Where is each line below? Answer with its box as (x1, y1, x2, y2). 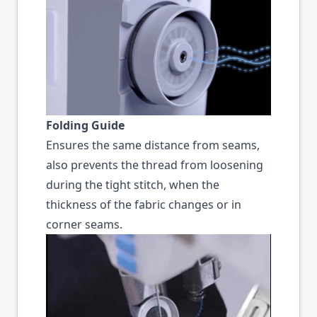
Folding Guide (46, 117, 125, 134)
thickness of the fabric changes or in (46, 197, 241, 213)
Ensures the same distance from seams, (46, 137, 260, 154)
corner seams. (46, 217, 122, 233)
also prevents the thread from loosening (46, 157, 263, 173)
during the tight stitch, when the (46, 177, 219, 193)
